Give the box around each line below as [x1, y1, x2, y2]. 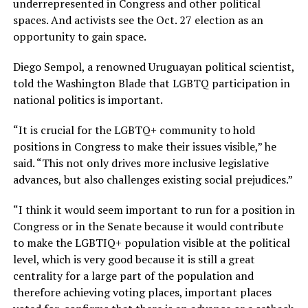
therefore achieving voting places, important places [12, 284, 272, 300]
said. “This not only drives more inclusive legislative [12, 155, 269, 170]
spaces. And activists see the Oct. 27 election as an [12, 12, 263, 27]
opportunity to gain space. [12, 28, 148, 44]
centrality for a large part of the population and [12, 267, 254, 283]
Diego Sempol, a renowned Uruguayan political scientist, [12, 58, 294, 74]
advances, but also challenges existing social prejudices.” [12, 171, 295, 187]
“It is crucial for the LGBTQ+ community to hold [12, 122, 255, 137]
